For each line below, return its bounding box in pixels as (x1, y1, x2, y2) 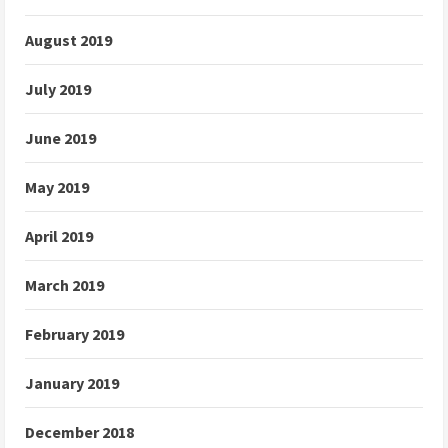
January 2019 (25, 373, 119, 394)
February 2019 (25, 324, 124, 345)
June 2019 (25, 128, 96, 149)
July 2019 (25, 79, 91, 100)
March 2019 (25, 275, 104, 296)
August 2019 (25, 30, 112, 51)
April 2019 (25, 226, 93, 247)
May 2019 (25, 177, 89, 198)
